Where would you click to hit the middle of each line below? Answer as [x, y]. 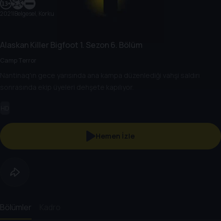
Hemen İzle [115, 136]
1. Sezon [94, 45]
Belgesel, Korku [34, 13]
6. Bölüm [126, 45]
